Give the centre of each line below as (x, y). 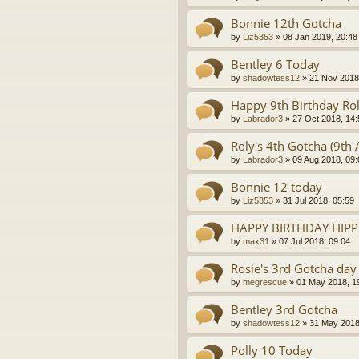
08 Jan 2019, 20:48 (320, 37)
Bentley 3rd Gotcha (284, 310)
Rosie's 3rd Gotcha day (294, 269)
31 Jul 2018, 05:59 (319, 201)
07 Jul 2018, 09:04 (315, 242)
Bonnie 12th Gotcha (286, 24)
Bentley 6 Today (275, 65)
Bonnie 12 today (276, 187)
